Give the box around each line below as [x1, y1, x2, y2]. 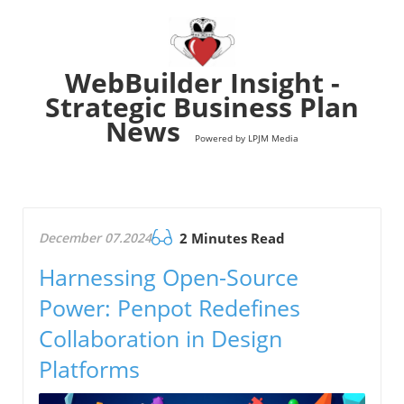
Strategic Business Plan [45, 88, 359, 126]
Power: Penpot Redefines [39, 292, 300, 324]
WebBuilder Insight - [64, 64, 340, 102]
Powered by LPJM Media [195, 132, 298, 145]
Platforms [39, 353, 140, 385]
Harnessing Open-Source [39, 262, 298, 293]
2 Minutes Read [176, 229, 285, 248]
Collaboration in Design [39, 323, 282, 354]
